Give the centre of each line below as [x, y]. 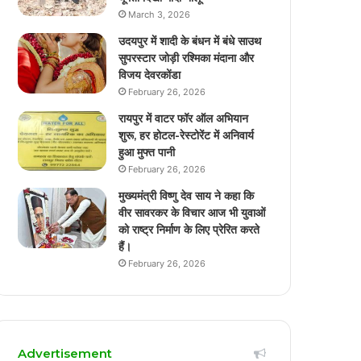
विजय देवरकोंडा [150, 75]
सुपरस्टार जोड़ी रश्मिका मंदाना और [187, 58]
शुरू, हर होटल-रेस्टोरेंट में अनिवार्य [187, 135]
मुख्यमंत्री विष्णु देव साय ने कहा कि [187, 195]
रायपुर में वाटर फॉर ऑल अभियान [184, 118]
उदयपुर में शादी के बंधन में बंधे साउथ [190, 41]
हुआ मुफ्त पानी [147, 152]
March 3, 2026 [160, 14]
